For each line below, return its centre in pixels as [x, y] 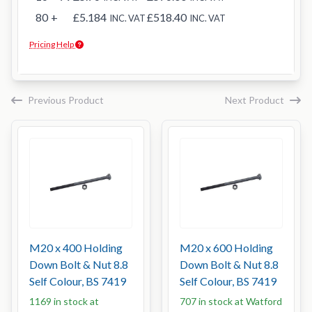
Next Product [255, 100]
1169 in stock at [64, 301]
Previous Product [66, 100]
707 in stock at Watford [231, 301]
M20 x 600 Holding [226, 248]
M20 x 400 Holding [76, 248]
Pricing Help [52, 44]
